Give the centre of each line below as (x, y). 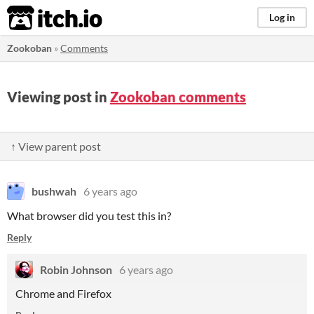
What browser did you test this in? (89, 216)
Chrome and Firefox (64, 293)
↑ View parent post (56, 146)
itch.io (37, 18)
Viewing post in (59, 97)
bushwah (54, 191)
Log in (282, 17)
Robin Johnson (76, 269)
